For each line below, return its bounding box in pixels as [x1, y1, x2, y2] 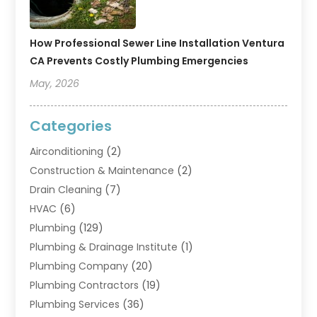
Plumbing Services [30, 296, 120, 311]
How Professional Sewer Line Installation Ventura [30, 35, 285, 50]
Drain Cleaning [30, 182, 103, 197]
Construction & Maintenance [30, 163, 175, 178]
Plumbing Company [30, 258, 129, 273]
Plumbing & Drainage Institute [30, 239, 178, 254]
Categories [30, 115, 113, 136]
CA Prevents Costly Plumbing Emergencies [30, 53, 249, 68]
